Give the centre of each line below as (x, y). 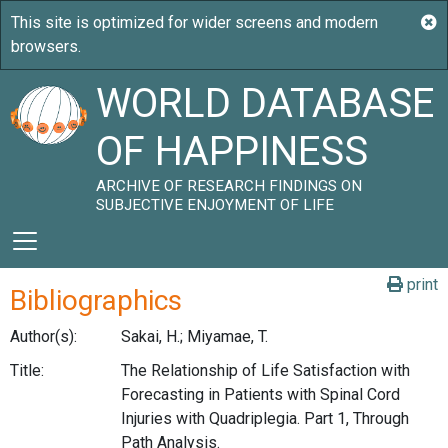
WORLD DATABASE (265, 103)
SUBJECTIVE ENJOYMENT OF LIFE (215, 205)
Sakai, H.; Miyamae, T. (194, 336)
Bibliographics (96, 300)
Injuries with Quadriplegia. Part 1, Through (264, 418)
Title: (27, 370)
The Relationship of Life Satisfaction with (265, 370)
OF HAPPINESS (232, 151)
